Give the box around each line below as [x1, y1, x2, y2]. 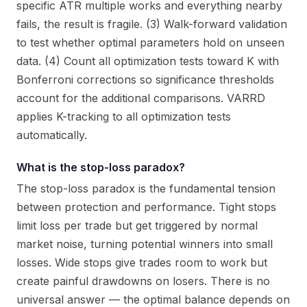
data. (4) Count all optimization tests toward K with [16, 54, 279, 68]
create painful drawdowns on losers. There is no [16, 274, 270, 288]
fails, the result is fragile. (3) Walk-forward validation [16, 17, 287, 31]
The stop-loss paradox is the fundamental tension [16, 182, 275, 195]
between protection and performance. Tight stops [16, 200, 276, 214]
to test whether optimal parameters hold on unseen [16, 36, 284, 49]
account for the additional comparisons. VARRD [16, 91, 265, 105]
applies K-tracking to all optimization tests [16, 110, 231, 123]
